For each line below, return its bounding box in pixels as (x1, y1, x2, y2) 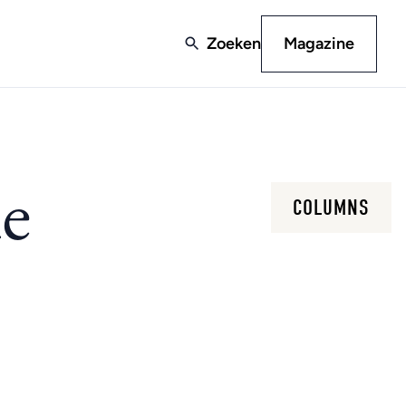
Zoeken (207, 33, 261, 53)
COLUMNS (293, 195, 370, 220)
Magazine (284, 33, 354, 53)
